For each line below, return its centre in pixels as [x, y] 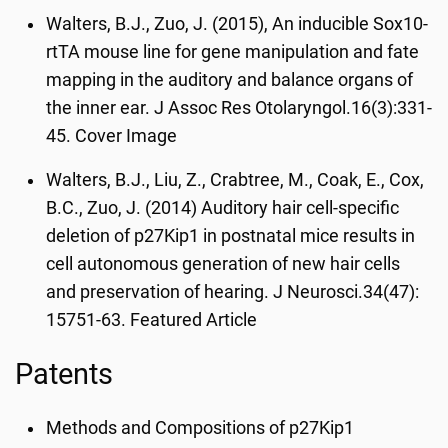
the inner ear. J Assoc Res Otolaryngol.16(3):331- [239, 108]
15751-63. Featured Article [152, 320]
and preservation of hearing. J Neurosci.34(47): [233, 292]
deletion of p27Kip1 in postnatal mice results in [231, 236]
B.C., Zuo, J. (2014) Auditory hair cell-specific [223, 208]
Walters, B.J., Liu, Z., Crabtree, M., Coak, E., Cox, [235, 180]
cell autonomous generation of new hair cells [223, 264]
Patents [64, 374]
